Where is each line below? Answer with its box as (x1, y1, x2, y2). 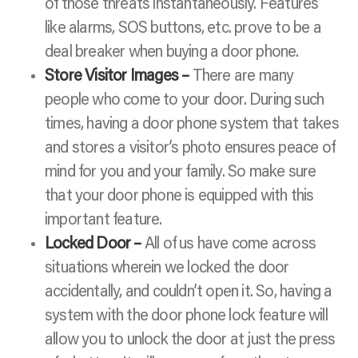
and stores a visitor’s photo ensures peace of (45, 141, 336, 157)
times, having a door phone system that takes (45, 117, 339, 133)
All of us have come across (141, 237, 316, 253)
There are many (189, 69, 294, 86)
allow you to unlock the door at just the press (45, 332, 336, 349)
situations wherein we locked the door (45, 261, 289, 277)
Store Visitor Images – (45, 69, 189, 86)
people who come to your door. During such (45, 93, 324, 109)
